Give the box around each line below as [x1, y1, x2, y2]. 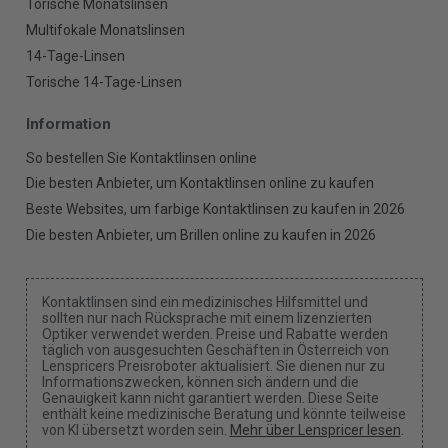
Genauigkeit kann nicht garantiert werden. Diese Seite [41, 389, 379, 406]
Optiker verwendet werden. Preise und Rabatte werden [41, 325, 388, 342]
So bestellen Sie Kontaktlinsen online [25, 149, 257, 166]
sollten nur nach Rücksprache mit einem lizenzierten [41, 309, 372, 326]
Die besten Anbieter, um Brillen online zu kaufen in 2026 [25, 226, 376, 243]
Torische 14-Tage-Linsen [25, 73, 182, 90]
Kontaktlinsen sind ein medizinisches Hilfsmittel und [41, 293, 368, 310]
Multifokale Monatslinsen [25, 22, 185, 39]
